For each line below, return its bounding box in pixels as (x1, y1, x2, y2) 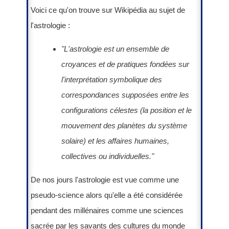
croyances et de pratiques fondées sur (61, 59, 189, 68)
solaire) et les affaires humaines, (61, 136, 169, 145)
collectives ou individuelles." (61, 151, 154, 161)
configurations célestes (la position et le (61, 105, 192, 114)
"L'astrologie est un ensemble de (61, 44, 169, 53)
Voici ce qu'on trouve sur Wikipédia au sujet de (31, 5, 185, 14)
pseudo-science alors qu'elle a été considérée (31, 190, 182, 199)
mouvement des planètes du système (61, 121, 187, 130)
